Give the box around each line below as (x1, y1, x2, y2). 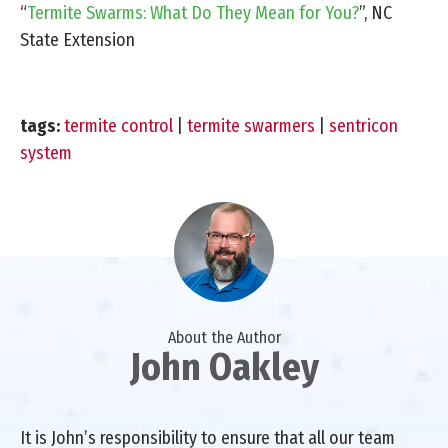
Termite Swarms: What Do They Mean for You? (27, 2, 359, 25)
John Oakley (129, 344, 319, 391)
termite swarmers (187, 115, 315, 138)
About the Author (167, 328, 281, 348)
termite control (64, 115, 173, 138)
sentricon (329, 115, 398, 138)
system (20, 142, 72, 165)
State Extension (20, 29, 135, 52)
